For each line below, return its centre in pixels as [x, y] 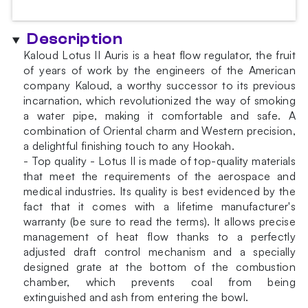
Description [75, 40]
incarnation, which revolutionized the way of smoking [159, 101]
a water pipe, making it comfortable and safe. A [159, 116]
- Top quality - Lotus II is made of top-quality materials [159, 161]
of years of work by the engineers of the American [159, 70]
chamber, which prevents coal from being [159, 282]
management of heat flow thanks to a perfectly [159, 237]
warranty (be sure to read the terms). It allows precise [159, 222]
